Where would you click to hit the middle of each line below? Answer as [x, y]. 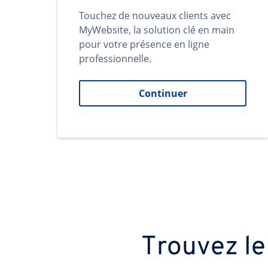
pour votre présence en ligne [144, 44]
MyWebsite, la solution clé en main [157, 30]
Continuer [163, 93]
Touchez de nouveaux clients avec [155, 16]
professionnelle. [115, 59]
